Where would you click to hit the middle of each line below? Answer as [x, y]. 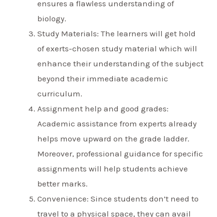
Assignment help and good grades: [103, 109]
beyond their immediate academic [103, 79]
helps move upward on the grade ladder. [114, 139]
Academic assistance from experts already [117, 124]
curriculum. [60, 94]
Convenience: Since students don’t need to [118, 199]
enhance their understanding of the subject [121, 64]
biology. [53, 19]
